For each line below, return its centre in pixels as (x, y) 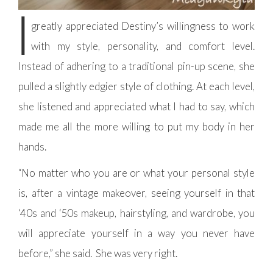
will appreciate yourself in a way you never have (136, 233)
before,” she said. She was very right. (98, 253)
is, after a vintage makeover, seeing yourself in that (136, 193)
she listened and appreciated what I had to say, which (136, 107)
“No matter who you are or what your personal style (136, 173)
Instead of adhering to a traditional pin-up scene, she (136, 66)
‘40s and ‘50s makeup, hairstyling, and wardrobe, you (136, 213)
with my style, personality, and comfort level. (143, 46)
